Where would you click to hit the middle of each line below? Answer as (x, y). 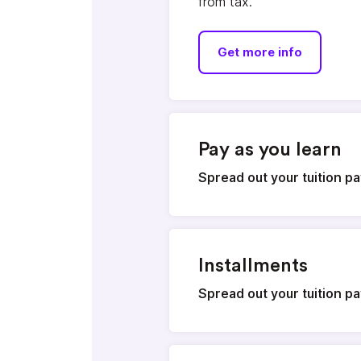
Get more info (259, 52)
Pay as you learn (270, 149)
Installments (253, 266)
